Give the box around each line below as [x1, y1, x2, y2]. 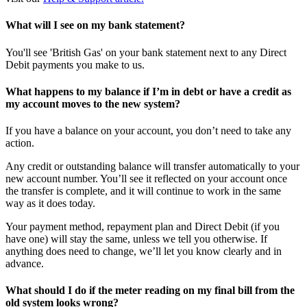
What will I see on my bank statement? [5, 19, 185, 32]
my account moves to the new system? [5, 97, 180, 110]
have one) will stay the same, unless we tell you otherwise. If [5, 233, 267, 245]
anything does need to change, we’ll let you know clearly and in [5, 245, 282, 258]
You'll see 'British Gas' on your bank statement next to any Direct [5, 46, 286, 58]
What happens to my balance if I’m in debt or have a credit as [5, 85, 291, 97]
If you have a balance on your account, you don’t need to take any [5, 125, 291, 137]
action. [5, 137, 34, 149]
